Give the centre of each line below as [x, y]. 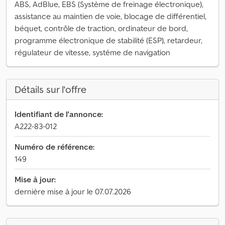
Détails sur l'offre [50, 89]
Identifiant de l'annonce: [59, 114]
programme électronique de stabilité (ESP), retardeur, [108, 40]
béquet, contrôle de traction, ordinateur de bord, [101, 28]
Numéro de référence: [54, 147]
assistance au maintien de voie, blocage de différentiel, [110, 16]
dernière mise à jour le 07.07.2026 [73, 191]
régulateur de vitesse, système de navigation [92, 52]
